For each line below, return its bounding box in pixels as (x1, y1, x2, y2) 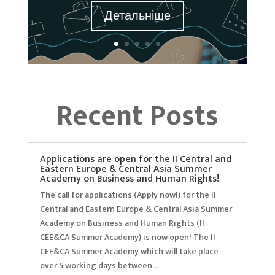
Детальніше (104, 6, 171, 27)
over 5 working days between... (39, 258, 158, 273)
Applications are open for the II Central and (39, 150, 231, 168)
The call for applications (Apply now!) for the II (39, 187, 216, 202)
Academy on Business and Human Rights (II (39, 215, 204, 230)
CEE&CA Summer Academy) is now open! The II (39, 230, 215, 244)
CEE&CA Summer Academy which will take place (39, 244, 219, 258)
